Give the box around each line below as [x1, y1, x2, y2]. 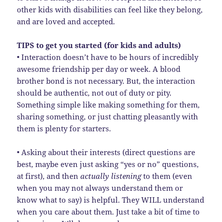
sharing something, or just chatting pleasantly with [17, 111, 199, 121]
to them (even [141, 170, 193, 181]
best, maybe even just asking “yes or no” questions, [17, 159, 199, 169]
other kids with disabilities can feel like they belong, [17, 4, 203, 14]
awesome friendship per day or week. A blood [17, 63, 181, 74]
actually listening [80, 170, 142, 181]
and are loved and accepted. [17, 16, 115, 26]
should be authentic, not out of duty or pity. [17, 87, 172, 98]
